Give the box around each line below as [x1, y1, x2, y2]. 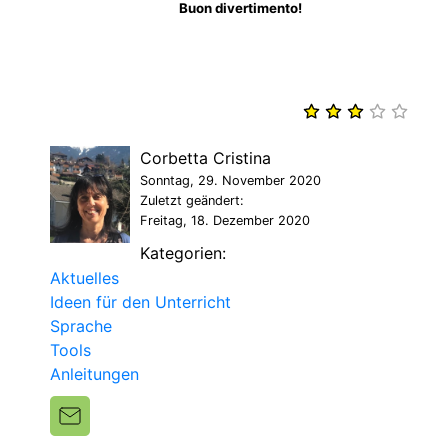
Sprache [50, 316, 112, 337]
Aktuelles [50, 268, 119, 289]
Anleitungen [50, 364, 139, 385]
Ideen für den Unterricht [50, 292, 231, 313]
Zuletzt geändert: [140, 193, 244, 209]
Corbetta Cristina [140, 148, 271, 169]
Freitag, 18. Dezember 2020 [140, 213, 310, 229]
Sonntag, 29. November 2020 [140, 173, 321, 189]
